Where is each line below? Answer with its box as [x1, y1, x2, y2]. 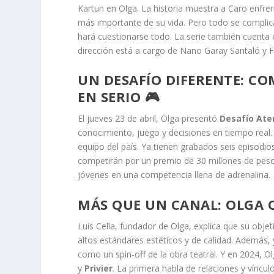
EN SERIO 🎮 [78, 87, 160, 106]
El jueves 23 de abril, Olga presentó [78, 113, 220, 125]
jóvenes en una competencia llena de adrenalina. [78, 169, 271, 181]
